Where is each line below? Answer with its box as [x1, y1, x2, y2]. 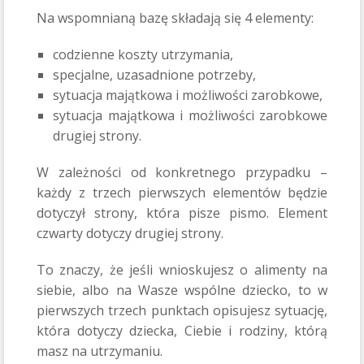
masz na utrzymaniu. [37, 342, 162, 360]
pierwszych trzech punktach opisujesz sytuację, [37, 301, 327, 319]
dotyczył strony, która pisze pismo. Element [37, 204, 327, 222]
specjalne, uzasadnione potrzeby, [53, 66, 256, 84]
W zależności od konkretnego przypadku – [37, 163, 327, 181]
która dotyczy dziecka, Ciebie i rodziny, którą [37, 322, 327, 340]
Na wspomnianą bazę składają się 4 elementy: [37, 9, 314, 27]
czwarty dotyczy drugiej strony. [37, 224, 223, 242]
